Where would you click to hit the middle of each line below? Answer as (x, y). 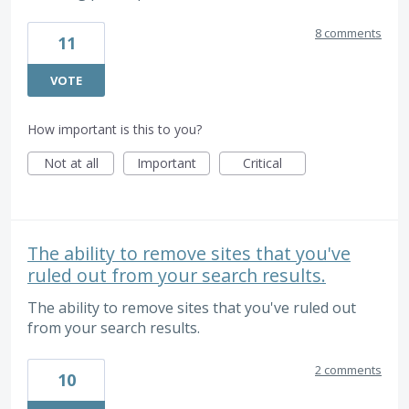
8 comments (348, 33)
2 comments (348, 369)
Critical (262, 163)
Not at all (71, 163)
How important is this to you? (115, 130)
